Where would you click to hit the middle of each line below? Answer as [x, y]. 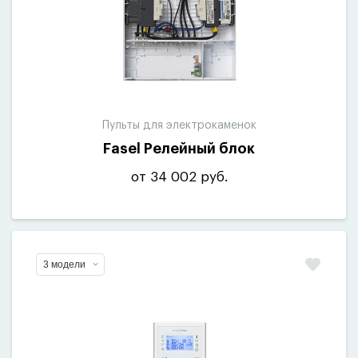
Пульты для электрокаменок [179, 125]
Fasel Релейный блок [179, 149]
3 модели [64, 265]
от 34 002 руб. [179, 177]
